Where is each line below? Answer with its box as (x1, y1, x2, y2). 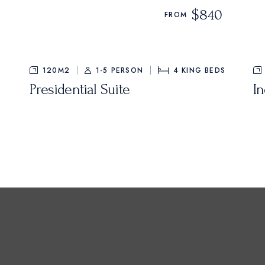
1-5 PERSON (96, 64, 144, 76)
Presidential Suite (30, 80, 130, 98)
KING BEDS (182, 64, 226, 76)
